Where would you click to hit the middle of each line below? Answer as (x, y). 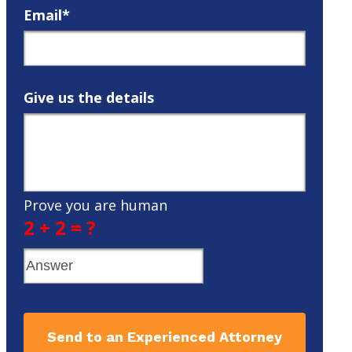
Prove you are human (95, 205)
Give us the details (88, 97)
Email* (46, 15)
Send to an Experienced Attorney (164, 337)
